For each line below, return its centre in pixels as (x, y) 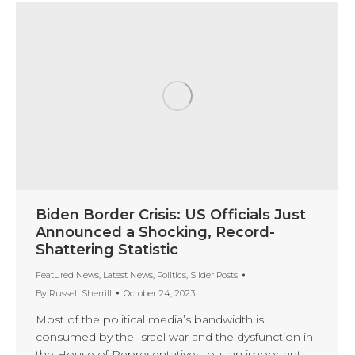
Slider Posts (214, 275)
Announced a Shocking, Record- (155, 232)
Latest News (128, 275)
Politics (172, 275)
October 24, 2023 (159, 293)
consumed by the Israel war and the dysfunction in (174, 336)
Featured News (67, 275)
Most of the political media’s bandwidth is (150, 319)
